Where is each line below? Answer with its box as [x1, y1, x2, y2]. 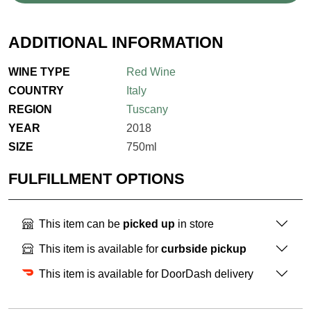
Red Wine [126, 66, 176, 78]
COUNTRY [8, 85, 64, 97]
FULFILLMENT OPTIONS [8, 170, 185, 188]
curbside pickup [161, 242, 246, 255]
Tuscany [126, 103, 168, 116]
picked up [123, 217, 175, 230]
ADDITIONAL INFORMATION [8, 33, 224, 52]
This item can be [39, 217, 123, 230]
